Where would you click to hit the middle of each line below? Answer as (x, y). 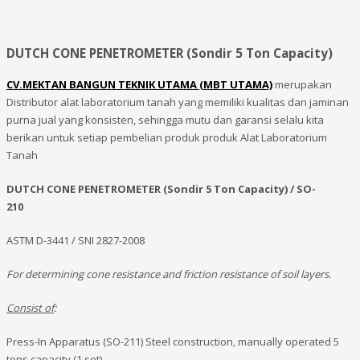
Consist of (30, 308)
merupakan (302, 85)
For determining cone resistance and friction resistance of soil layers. (169, 274)
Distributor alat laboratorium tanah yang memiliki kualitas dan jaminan (178, 102)
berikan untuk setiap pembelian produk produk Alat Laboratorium (167, 138)
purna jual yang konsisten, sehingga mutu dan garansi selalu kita (165, 120)
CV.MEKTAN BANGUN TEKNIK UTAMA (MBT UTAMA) (139, 85)
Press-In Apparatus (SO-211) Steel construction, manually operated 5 (173, 342)
